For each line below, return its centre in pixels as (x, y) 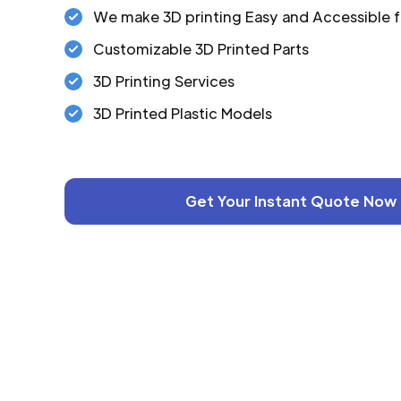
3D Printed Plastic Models (183, 113)
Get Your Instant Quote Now (291, 201)
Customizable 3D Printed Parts (201, 49)
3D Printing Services (164, 81)
